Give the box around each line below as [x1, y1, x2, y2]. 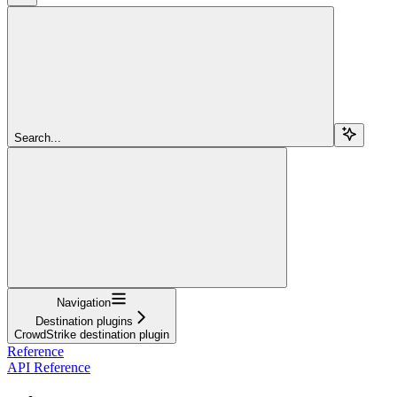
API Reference [7, 359, 90, 375]
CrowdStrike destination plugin [14, 327, 169, 341]
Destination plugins [35, 314, 133, 328]
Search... [14, 130, 61, 144]
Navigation [57, 295, 111, 309]
